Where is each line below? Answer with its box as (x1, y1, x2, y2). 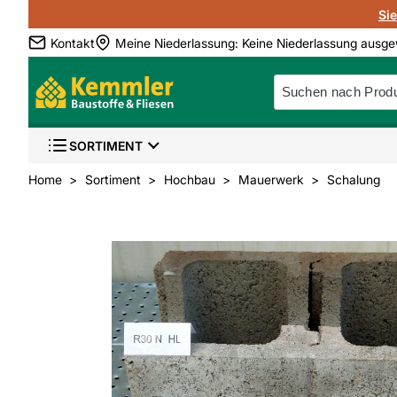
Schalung (327, 172, 380, 187)
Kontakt (51, 35, 95, 51)
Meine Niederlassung (115, 35, 235, 51)
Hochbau (164, 172, 215, 187)
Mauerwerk (238, 172, 304, 187)
